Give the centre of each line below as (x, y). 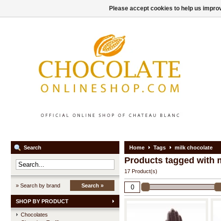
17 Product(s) (141, 171)
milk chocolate (194, 147)
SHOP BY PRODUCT (42, 201)
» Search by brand (38, 185)
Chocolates (34, 215)
